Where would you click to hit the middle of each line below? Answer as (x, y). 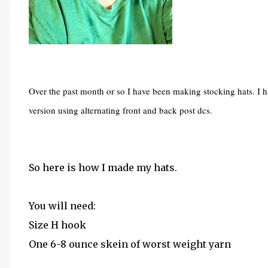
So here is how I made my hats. (103, 167)
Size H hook (57, 225)
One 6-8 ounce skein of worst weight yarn (130, 244)
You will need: (62, 206)
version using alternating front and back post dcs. (122, 110)
